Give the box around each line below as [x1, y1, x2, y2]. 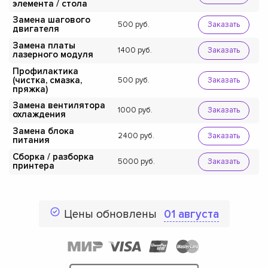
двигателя [13, 23, 59, 35]
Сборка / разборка [13, 151, 94, 163]
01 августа [163, 207, 219, 221]
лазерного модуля [13, 49, 93, 60]
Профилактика [13, 65, 78, 77]
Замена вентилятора [13, 100, 105, 111]
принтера [13, 160, 54, 172]
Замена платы [13, 40, 75, 51]
